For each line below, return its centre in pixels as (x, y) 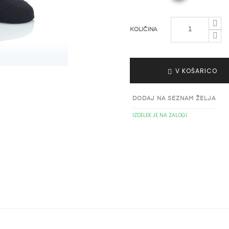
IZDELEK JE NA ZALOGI (160, 115)
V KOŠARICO (196, 71)
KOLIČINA (143, 29)
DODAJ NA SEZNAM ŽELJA (174, 98)
